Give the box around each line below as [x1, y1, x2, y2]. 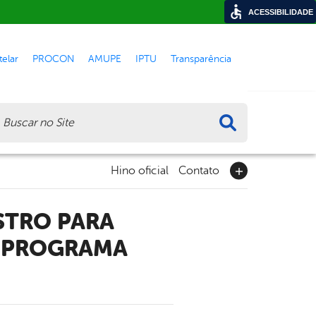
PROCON [32, 52, 74, 64]
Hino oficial [111, 164, 169, 178]
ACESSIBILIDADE [248, 8, 313, 16]
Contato [178, 164, 219, 178]
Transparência [171, 52, 231, 64]
